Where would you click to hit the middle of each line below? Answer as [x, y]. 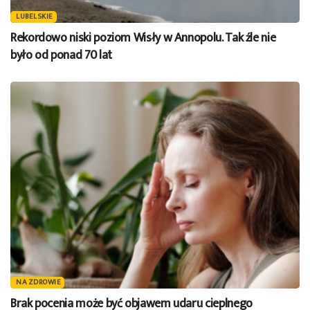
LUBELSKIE [35, 17]
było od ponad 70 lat [61, 56]
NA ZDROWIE [38, 283]
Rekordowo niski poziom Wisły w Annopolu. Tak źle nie [143, 38]
